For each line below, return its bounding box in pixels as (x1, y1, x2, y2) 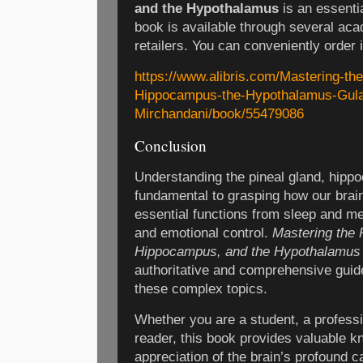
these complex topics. (135, 280, 267, 297)
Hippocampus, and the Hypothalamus (135, 243, 361, 259)
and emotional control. (135, 224, 272, 241)
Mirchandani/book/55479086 (135, 106, 304, 122)
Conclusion (135, 135, 207, 156)
